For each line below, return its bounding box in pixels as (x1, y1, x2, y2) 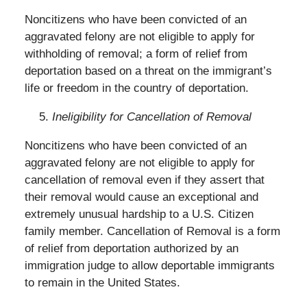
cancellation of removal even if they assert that (24, 173, 265, 187)
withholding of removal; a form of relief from (24, 47, 247, 61)
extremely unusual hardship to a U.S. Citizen (24, 208, 254, 221)
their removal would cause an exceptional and (24, 191, 258, 204)
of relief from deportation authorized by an (24, 242, 238, 256)
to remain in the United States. (24, 276, 180, 290)
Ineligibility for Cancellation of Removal (51, 110, 251, 124)
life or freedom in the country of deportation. (24, 82, 249, 95)
